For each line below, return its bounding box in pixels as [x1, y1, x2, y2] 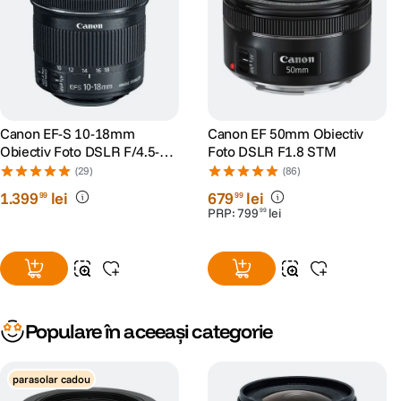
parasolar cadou [13, 372, 90, 386]
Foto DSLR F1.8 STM [208, 142, 337, 160]
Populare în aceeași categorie [25, 319, 273, 344]
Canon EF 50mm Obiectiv [208, 124, 363, 142]
